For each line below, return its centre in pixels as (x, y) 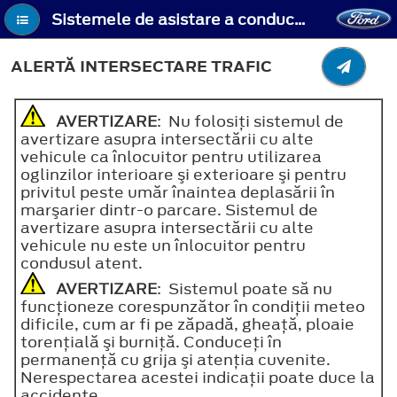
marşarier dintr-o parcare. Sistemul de (169, 210)
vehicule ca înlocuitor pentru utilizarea (171, 156)
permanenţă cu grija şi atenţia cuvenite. (175, 359)
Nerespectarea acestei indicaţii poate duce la (198, 377)
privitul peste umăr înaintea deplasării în (178, 192)
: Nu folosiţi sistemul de (250, 121)
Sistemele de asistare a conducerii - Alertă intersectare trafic (300, 20)
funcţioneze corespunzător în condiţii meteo (193, 306)
